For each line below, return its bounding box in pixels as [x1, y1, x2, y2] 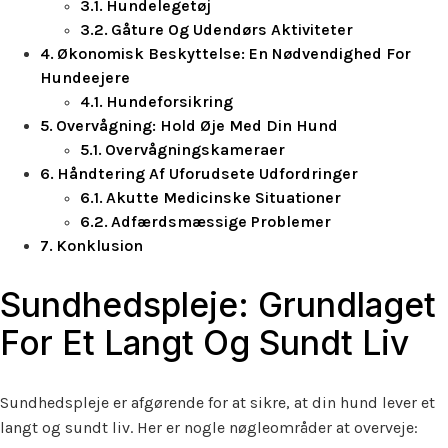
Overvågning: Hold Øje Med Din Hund [56, 116, 339, 136]
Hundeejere [40, 68, 130, 88]
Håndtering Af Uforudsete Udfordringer [57, 164, 359, 184]
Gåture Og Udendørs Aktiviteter [111, 20, 354, 40]
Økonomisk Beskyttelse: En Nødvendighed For [57, 44, 412, 64]
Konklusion [56, 236, 144, 256]
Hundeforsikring [106, 92, 234, 112]
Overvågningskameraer [105, 140, 286, 160]
